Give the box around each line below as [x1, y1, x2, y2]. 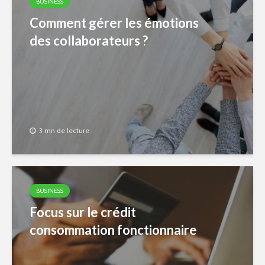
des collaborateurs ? [30, 33, 148, 49]
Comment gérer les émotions [30, 15, 199, 31]
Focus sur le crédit [30, 204, 136, 220]
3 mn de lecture [39, 126, 89, 135]
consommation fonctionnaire [30, 222, 197, 238]
